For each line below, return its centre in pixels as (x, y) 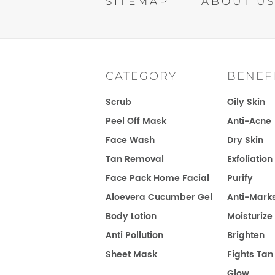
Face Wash (130, 141)
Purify (240, 179)
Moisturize (250, 217)
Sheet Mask (131, 255)
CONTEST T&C (171, 76)
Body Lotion (131, 217)
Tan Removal (135, 160)
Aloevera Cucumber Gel (159, 198)
